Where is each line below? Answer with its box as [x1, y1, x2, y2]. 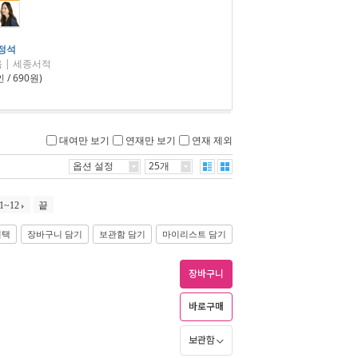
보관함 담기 [99, 229, 145, 239]
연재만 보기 [125, 134, 176, 145]
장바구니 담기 [27, 229, 82, 239]
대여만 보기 [59, 134, 109, 145]
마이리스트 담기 [162, 229, 226, 239]
